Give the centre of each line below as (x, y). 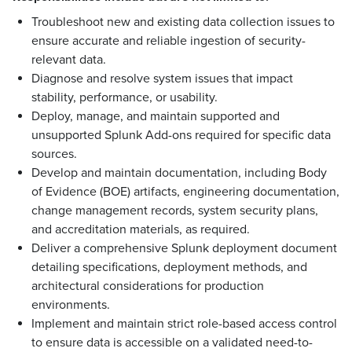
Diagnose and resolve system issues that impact (162, 79)
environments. (71, 305)
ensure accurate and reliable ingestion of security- (169, 41)
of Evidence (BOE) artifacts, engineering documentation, (185, 192)
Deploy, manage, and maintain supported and (156, 117)
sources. (54, 154)
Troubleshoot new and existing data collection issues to (183, 22)
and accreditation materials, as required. (141, 230)
